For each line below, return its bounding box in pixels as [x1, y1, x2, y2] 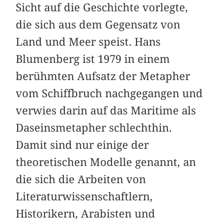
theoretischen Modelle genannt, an [16, 156, 196, 169]
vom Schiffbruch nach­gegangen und [16, 87, 203, 100]
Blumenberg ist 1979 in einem [16, 53, 170, 66]
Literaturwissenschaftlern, [16, 190, 153, 203]
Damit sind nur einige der [16, 138, 149, 152]
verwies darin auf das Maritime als [16, 104, 196, 117]
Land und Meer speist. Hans [16, 35, 161, 49]
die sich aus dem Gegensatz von [16, 18, 181, 31]
